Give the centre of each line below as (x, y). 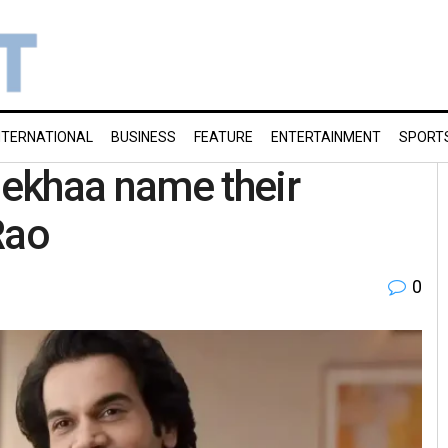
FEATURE (223, 137)
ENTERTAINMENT (326, 137)
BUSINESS (143, 137)
